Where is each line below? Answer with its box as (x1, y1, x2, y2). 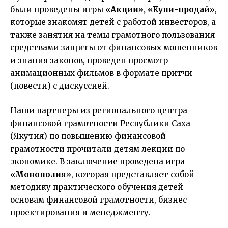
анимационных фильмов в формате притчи (10, 68, 192, 78)
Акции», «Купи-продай (110, 5, 210, 14)
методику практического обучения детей (10, 182, 183, 192)
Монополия (15, 169, 66, 179)
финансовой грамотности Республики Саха (10, 119, 190, 128)
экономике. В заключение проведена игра (10, 157, 185, 166)
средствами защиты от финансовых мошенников (10, 43, 217, 52)
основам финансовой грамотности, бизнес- (10, 195, 191, 205)
